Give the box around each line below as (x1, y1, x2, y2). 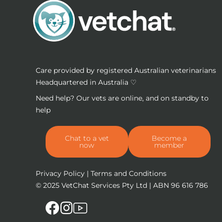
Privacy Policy (36, 168, 85, 178)
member (154, 140, 185, 150)
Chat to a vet (64, 133, 109, 143)
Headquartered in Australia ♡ (36, 77, 137, 87)
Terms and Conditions (91, 168, 166, 178)
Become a (152, 133, 187, 143)
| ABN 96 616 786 (147, 180, 208, 190)
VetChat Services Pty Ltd (61, 180, 147, 190)
